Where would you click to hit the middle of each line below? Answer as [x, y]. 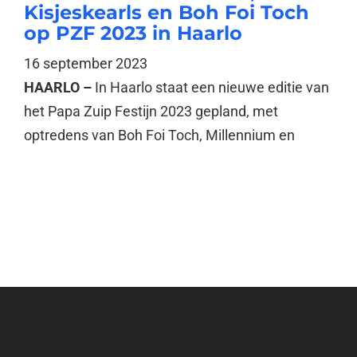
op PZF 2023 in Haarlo [133, 33]
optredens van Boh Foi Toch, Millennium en [159, 135]
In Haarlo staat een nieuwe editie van [212, 88]
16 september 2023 [85, 64]
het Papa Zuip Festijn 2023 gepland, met [151, 112]
